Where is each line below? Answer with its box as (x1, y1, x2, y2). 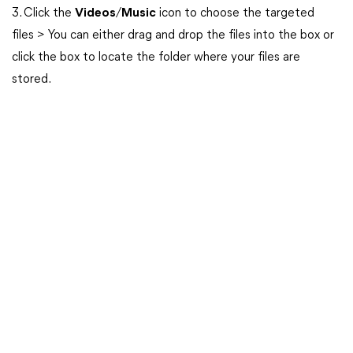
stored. (12, 73, 51, 86)
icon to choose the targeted (156, 7, 314, 20)
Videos (75, 7, 116, 20)
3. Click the (12, 7, 75, 20)
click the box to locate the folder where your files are (12, 51, 300, 64)
